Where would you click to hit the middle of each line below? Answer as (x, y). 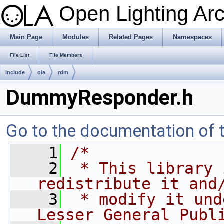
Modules (76, 37)
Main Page (26, 37)
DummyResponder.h (100, 98)
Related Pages (131, 37)
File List (20, 55)
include (15, 72)
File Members (66, 55)
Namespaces (192, 37)
